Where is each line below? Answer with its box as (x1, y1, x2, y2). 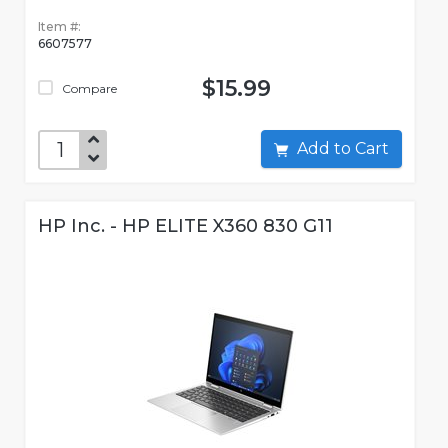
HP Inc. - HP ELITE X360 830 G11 (38, 215, 333, 238)
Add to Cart (355, 139, 389, 159)
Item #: (38, 19, 81, 35)
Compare (59, 81, 117, 97)
